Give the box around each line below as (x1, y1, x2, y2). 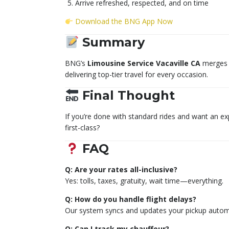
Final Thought (79, 88, 175, 103)
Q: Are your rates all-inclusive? (65, 165, 177, 175)
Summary (79, 35, 145, 50)
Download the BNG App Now (75, 16, 173, 27)
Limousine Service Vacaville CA (87, 58, 200, 68)
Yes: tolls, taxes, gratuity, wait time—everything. (65, 176, 223, 186)
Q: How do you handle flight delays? (65, 194, 196, 204)
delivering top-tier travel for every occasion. (65, 70, 208, 80)
